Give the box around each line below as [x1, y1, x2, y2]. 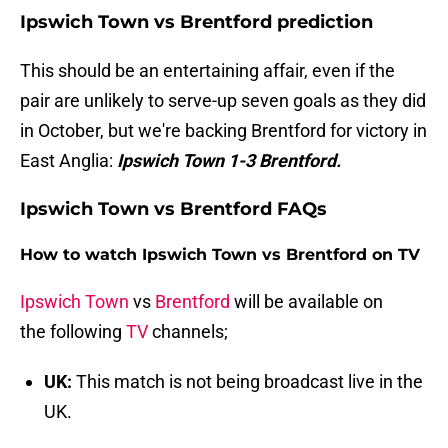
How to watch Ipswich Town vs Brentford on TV [20, 245, 420, 265]
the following [20, 321, 126, 343]
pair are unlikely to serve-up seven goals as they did [20, 90, 426, 112]
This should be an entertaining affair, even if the [20, 60, 395, 82]
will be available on [230, 291, 383, 313]
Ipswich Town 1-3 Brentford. [117, 150, 341, 172]
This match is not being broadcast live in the [72, 371, 423, 393]
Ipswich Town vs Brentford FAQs [20, 198, 327, 221]
